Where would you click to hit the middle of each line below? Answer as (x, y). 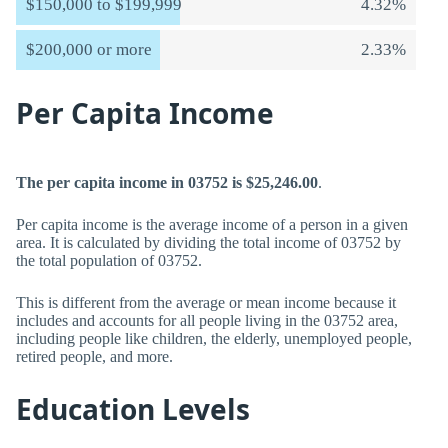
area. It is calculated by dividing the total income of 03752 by (208, 242)
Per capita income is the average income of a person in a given (212, 224)
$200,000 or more (89, 49)
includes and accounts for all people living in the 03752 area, (207, 320)
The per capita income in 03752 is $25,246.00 (167, 182)
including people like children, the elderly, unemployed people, (214, 338)
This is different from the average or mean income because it (206, 302)
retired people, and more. (94, 356)
